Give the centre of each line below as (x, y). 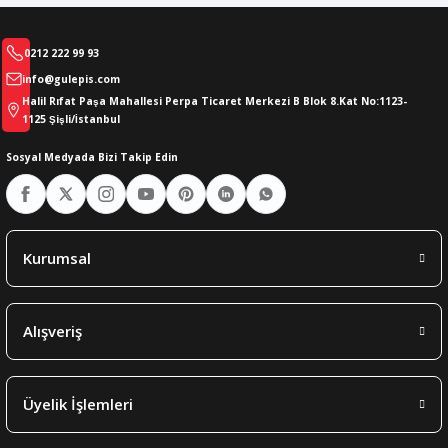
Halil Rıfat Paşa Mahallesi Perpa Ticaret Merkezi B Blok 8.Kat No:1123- (214, 101)
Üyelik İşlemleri (78, 404)
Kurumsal (57, 258)
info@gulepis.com (71, 79)
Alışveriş (52, 331)
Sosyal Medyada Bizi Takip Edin (92, 157)
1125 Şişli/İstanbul (71, 119)
